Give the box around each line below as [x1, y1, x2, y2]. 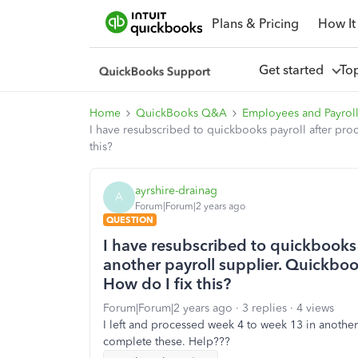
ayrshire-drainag [135, 183, 217, 197]
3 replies [242, 301, 287, 315]
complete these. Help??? [103, 335, 230, 348]
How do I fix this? [103, 274, 231, 293]
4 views [296, 301, 334, 315]
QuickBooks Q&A [136, 106, 227, 120]
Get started [258, 62, 330, 78]
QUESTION [106, 214, 153, 225]
